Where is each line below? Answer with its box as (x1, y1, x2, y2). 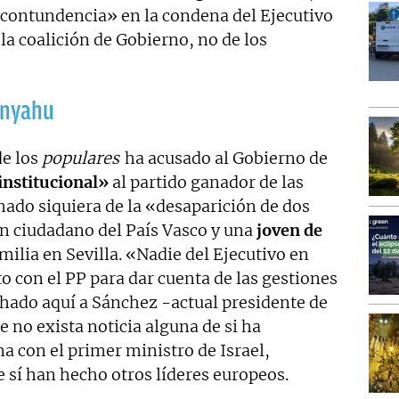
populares (42, 147, 119, 168)
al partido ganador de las (109, 171, 304, 192)
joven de (256, 219, 322, 240)
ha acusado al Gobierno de (120, 147, 328, 168)
